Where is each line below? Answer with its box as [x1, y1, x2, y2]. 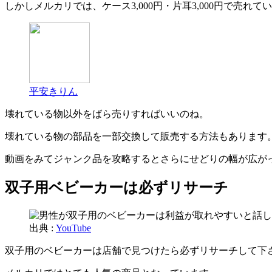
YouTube [56, 223, 91, 234]
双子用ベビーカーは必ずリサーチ [5, 180, 228, 196]
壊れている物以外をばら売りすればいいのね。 [5, 109, 209, 120]
